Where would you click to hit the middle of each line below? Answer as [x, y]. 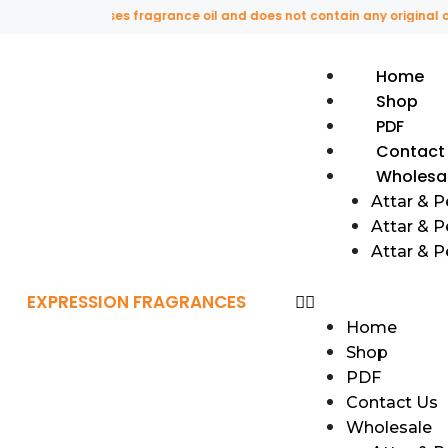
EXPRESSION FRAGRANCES [136, 301]
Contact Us [391, 402]
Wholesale [388, 427]
